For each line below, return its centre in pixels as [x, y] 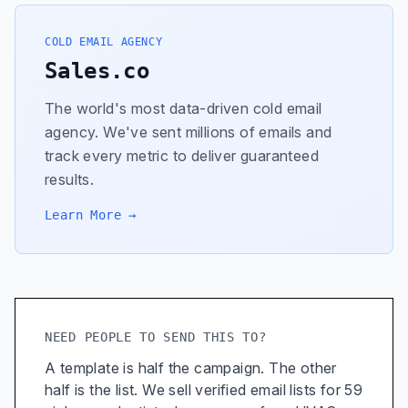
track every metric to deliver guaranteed [182, 156]
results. [70, 179]
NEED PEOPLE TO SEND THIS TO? [156, 337]
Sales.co [97, 71]
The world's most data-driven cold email [184, 108]
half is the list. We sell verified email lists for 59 [204, 390]
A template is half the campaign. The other [191, 368]
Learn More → [91, 215]
